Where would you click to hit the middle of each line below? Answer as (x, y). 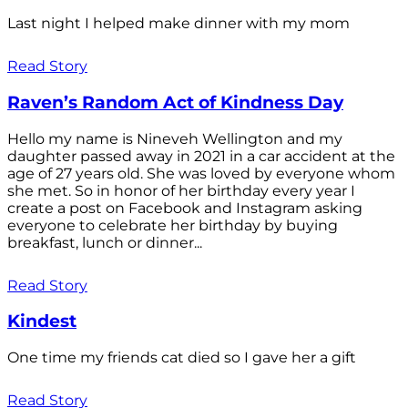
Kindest (42, 321)
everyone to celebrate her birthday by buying (173, 225)
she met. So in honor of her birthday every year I (181, 190)
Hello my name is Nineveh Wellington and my (175, 138)
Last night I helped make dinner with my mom (178, 24)
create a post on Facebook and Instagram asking (185, 208)
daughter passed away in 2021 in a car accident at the (201, 156)
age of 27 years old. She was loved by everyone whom (201, 173)
